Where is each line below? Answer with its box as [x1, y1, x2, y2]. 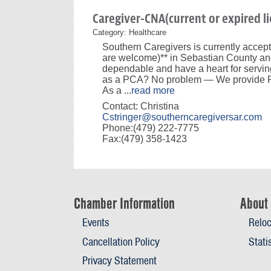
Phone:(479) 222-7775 [102, 122, 199, 133]
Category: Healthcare [93, 27, 166, 37]
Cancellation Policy [82, 233, 160, 249]
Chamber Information [74, 194, 175, 214]
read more [131, 85, 175, 96]
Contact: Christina [102, 100, 179, 111]
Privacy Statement [82, 252, 157, 268]
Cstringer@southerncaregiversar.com [102, 111, 262, 122]
